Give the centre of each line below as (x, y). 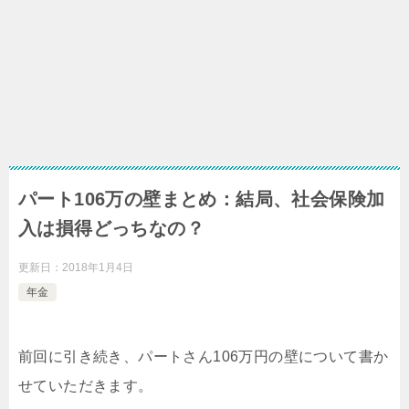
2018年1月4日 (98, 267)
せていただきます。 (86, 385)
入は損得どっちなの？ (111, 228)
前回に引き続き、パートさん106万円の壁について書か (204, 356)
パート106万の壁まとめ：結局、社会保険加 (202, 199)
